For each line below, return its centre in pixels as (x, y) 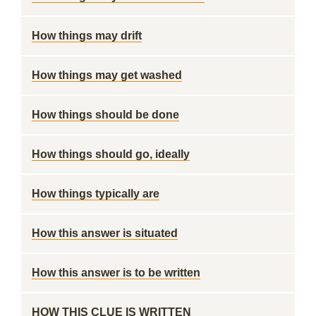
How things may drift (87, 36)
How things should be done (105, 115)
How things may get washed (107, 75)
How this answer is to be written (116, 273)
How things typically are (96, 194)
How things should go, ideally (111, 154)
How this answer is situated (105, 233)
